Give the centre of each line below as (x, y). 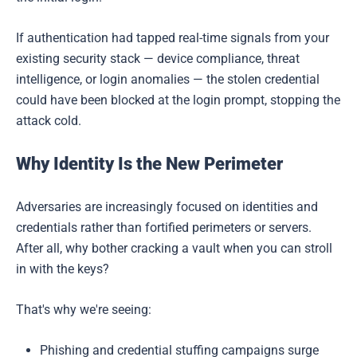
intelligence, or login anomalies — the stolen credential (168, 79)
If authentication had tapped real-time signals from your (173, 37)
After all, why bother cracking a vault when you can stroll (174, 248)
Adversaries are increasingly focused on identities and (167, 206)
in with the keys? (63, 269)
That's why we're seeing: (84, 309)
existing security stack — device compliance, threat (158, 58)
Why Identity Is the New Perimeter (149, 163)
